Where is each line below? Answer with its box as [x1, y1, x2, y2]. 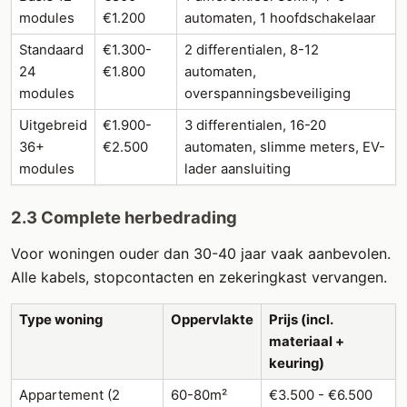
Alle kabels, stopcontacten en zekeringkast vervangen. [11, 267, 387, 286]
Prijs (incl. [269, 311, 333, 328]
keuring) [269, 354, 324, 372]
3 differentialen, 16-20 [184, 116, 326, 134]
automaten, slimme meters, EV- [184, 138, 385, 155]
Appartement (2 [19, 386, 120, 403]
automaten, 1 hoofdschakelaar [184, 9, 376, 26]
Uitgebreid [19, 116, 87, 134]
